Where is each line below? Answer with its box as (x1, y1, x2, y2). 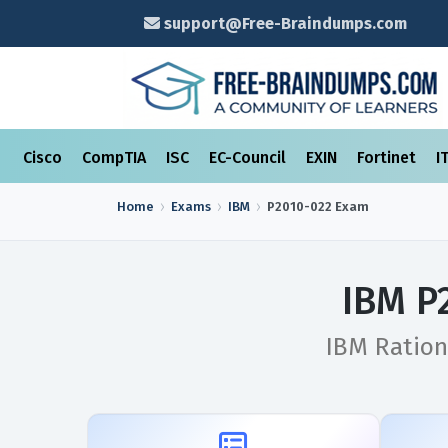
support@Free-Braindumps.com (159, 14, 407, 33)
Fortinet (357, 148, 420, 167)
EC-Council (209, 148, 290, 167)
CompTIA (82, 148, 150, 167)
